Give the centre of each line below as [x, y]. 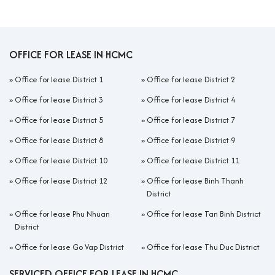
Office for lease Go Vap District [69, 247]
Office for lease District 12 [61, 180]
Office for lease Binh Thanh [195, 180]
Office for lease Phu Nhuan [62, 214]
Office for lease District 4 [191, 99]
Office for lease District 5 [59, 120]
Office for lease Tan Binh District [204, 214]
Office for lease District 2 [191, 79]
